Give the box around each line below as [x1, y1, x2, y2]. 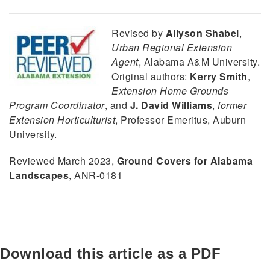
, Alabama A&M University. [138, 54, 260, 69]
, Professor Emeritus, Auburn [115, 112, 246, 127]
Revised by [111, 25, 166, 40]
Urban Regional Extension [111, 40, 232, 54]
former [218, 98, 246, 112]
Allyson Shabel [165, 25, 239, 40]
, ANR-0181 [69, 168, 122, 182]
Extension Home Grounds [111, 83, 228, 98]
